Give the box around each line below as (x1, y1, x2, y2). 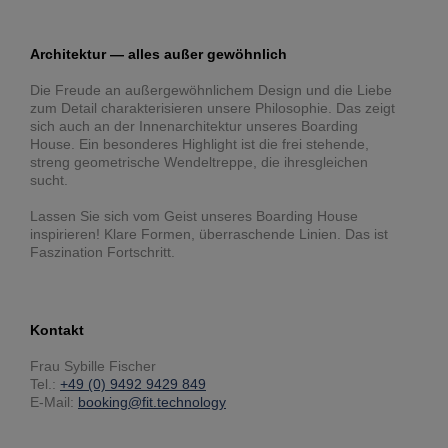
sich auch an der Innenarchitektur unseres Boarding (30, 118, 358, 135)
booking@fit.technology (78, 394, 226, 411)
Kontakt (30, 322, 84, 339)
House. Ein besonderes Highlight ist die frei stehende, (30, 136, 369, 153)
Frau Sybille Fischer (30, 358, 156, 375)
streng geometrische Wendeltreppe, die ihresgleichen (30, 154, 368, 171)
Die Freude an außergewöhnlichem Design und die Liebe (30, 82, 392, 99)
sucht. (30, 172, 68, 189)
